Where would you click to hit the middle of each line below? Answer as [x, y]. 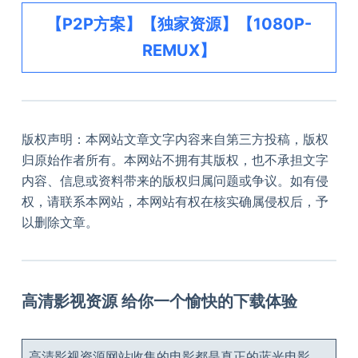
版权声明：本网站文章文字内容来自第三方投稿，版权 [175, 139]
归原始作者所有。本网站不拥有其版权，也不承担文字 [175, 160]
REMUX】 [179, 51]
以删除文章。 [60, 223]
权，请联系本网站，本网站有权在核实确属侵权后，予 [175, 202]
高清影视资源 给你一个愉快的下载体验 [159, 302]
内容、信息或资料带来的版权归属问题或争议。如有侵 [175, 181]
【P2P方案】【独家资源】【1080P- [179, 24]
